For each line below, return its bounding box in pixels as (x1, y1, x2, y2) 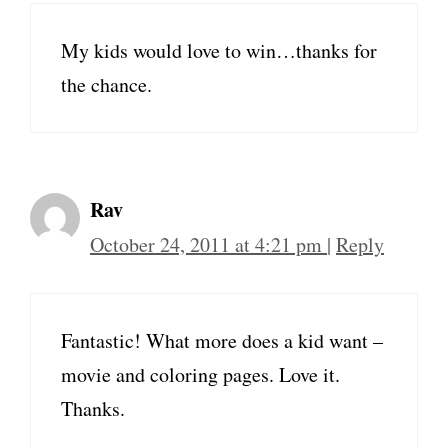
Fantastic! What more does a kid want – (61, 327, 383, 354)
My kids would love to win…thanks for (61, 37, 377, 64)
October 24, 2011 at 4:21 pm (90, 231, 327, 258)
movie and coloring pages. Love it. (61, 361, 340, 388)
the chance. (61, 71, 152, 98)
